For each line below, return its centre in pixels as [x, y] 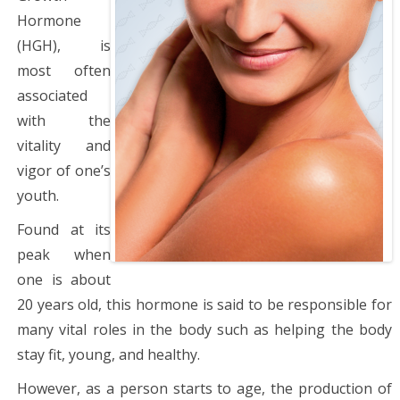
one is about [64, 279]
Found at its [64, 229]
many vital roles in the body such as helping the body [204, 329]
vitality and [64, 145]
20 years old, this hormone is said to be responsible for [204, 304]
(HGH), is [64, 45]
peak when [64, 254]
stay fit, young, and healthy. [108, 354]
